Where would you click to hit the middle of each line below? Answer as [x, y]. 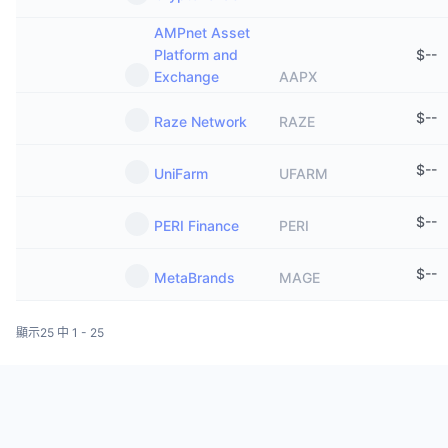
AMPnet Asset [202, 32]
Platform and [196, 54]
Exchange [186, 76]
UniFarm [181, 173]
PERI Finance [196, 225]
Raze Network [200, 121]
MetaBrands [194, 277]
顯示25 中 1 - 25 [60, 332]
